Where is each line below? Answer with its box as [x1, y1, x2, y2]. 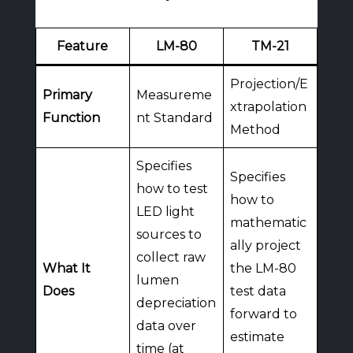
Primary [42, 87, 92, 102]
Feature [57, 39, 109, 54]
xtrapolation [229, 99, 307, 114]
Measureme [136, 87, 212, 102]
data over [136, 318, 196, 333]
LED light [136, 204, 195, 219]
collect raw [136, 250, 206, 265]
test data [229, 284, 286, 299]
